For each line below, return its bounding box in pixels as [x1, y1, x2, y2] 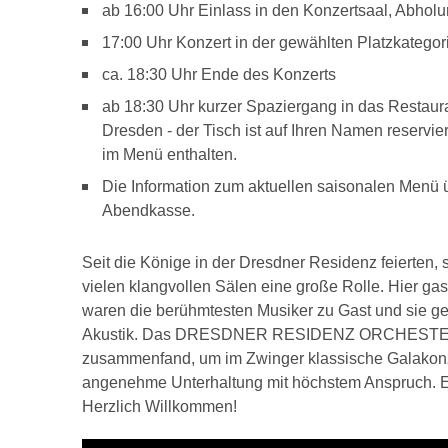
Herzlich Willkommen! [82, 398, 237, 415]
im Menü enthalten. [102, 146, 237, 163]
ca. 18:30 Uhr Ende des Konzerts [102, 66, 336, 83]
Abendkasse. [102, 202, 199, 219]
